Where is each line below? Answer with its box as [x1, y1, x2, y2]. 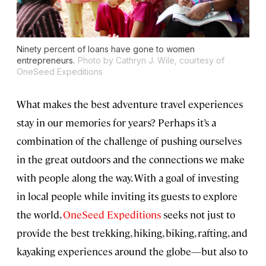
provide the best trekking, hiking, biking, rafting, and [17, 226, 248, 240]
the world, [17, 208, 63, 221]
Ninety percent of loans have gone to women [17, 44, 195, 55]
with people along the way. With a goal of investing [17, 171, 239, 185]
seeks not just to [161, 208, 235, 221]
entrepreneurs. [17, 55, 75, 66]
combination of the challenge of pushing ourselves [17, 134, 242, 148]
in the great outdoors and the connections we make [17, 153, 245, 166]
